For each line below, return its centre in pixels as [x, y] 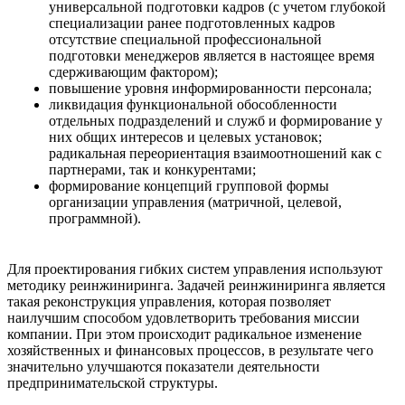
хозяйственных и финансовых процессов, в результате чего [190, 351]
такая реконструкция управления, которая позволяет [169, 302]
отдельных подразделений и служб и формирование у [216, 120]
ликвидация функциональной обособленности [193, 104]
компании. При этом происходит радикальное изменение [184, 334]
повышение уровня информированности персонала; [211, 88]
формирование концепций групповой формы [189, 185]
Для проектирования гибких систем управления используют [195, 269]
